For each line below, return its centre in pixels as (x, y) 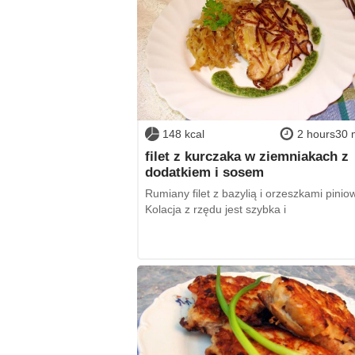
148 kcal (183, 134)
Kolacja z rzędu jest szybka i (215, 210)
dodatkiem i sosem (204, 172)
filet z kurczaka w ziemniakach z (246, 156)
